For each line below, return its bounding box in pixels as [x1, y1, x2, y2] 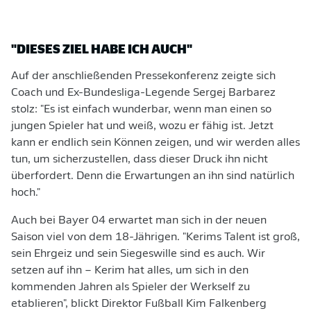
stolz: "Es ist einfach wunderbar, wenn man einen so [11, 104, 271, 115]
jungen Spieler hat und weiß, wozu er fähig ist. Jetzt [11, 121, 274, 132]
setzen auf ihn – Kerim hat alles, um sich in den [11, 265, 249, 276]
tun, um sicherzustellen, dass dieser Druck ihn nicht [11, 154, 268, 165]
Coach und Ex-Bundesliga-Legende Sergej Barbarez [11, 87, 276, 99]
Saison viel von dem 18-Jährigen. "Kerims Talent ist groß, [11, 232, 300, 243]
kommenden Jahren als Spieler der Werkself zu [11, 282, 250, 293]
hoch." [11, 187, 40, 199]
